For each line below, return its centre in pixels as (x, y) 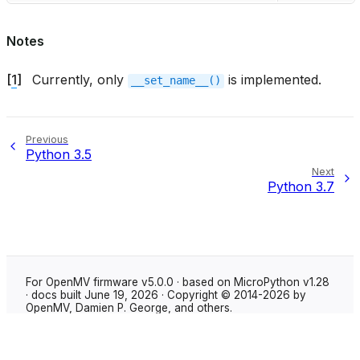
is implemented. (273, 80)
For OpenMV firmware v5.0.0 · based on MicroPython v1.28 (178, 282)
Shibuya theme (207, 327)
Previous (47, 140)
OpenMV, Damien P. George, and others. (129, 308)
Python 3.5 (59, 155)
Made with (54, 327)
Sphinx (99, 327)
